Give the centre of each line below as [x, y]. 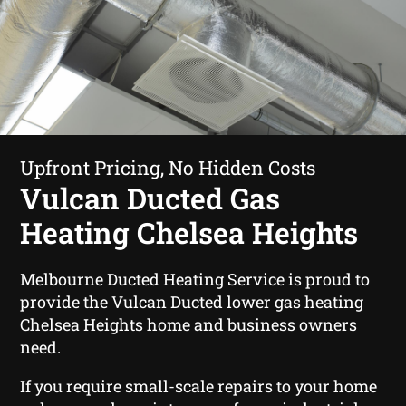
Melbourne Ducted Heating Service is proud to [195, 279]
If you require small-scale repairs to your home [199, 386]
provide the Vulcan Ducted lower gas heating [192, 301]
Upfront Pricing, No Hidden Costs [168, 167]
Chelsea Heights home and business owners [189, 324]
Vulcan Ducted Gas [150, 198]
